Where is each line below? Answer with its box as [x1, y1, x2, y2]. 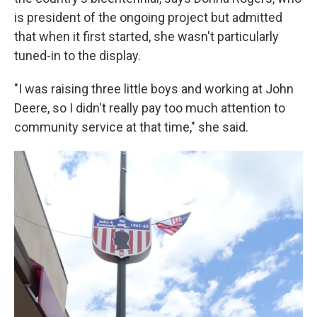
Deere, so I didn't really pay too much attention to [14, 100, 285, 115]
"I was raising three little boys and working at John [14, 81, 294, 96]
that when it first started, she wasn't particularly [14, 29, 279, 44]
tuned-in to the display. [14, 48, 141, 63]
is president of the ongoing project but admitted [14, 10, 282, 25]
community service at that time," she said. [14, 120, 248, 134]
